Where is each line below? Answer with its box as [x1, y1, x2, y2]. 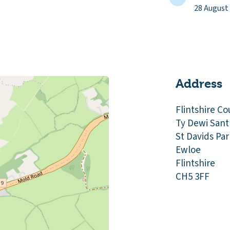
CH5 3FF [176, 170, 209, 184]
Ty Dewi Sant [176, 117, 229, 130]
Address [176, 76, 222, 91]
